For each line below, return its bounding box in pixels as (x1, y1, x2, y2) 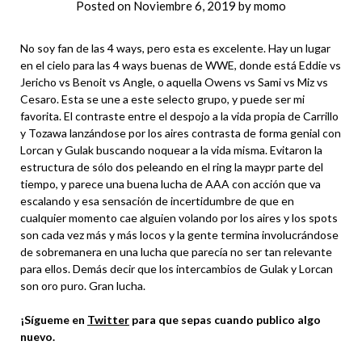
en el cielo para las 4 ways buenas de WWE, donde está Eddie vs (20, 58, 341, 72)
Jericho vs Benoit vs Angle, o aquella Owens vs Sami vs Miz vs (20, 75, 328, 89)
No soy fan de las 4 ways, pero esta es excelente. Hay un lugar (20, 41, 330, 55)
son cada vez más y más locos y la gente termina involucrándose (20, 228, 339, 242)
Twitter (87, 313, 129, 326)
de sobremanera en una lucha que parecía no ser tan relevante (20, 245, 332, 259)
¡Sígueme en (20, 313, 87, 326)
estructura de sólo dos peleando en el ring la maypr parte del (20, 160, 323, 174)
